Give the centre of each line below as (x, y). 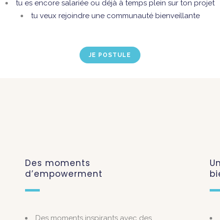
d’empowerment (64, 174)
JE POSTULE (110, 55)
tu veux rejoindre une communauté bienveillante (115, 16)
